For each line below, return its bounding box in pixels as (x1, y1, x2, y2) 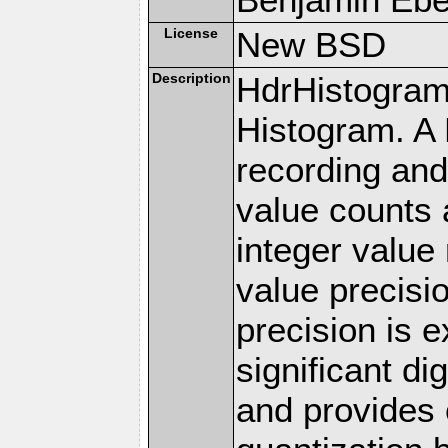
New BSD (236, 24, 387, 64)
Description (151, 69, 231, 86)
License (164, 24, 219, 41)
